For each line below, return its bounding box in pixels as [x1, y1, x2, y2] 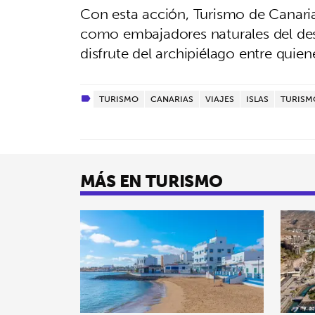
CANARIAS [150, 91, 193, 106]
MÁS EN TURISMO [80, 165, 223, 195]
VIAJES [205, 91, 234, 106]
